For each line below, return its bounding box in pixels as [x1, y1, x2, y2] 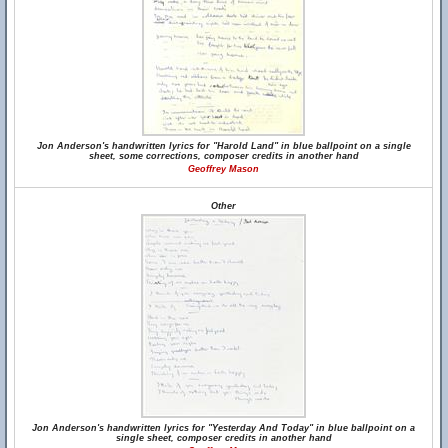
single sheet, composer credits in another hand [115, 433, 332, 443]
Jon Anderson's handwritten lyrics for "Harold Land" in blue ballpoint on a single [36, 141, 411, 151]
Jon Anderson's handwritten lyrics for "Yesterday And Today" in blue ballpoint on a [32, 423, 416, 433]
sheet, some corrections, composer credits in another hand [88, 151, 359, 161]
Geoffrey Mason [188, 164, 260, 174]
